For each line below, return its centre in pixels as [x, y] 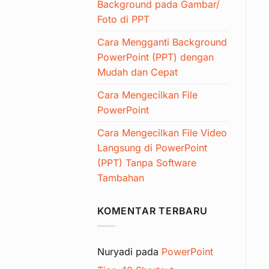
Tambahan [121, 178]
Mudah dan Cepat [138, 72]
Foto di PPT [123, 20]
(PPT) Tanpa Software [147, 163]
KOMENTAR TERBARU [153, 211]
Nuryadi [115, 251]
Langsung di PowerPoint [152, 148]
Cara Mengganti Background [162, 42]
